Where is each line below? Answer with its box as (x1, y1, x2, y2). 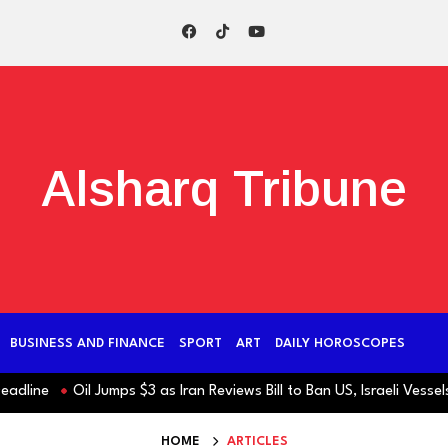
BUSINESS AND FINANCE (10, 336, 165, 350)
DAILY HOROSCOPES (275, 336, 405, 350)
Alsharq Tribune (40, 160, 407, 217)
